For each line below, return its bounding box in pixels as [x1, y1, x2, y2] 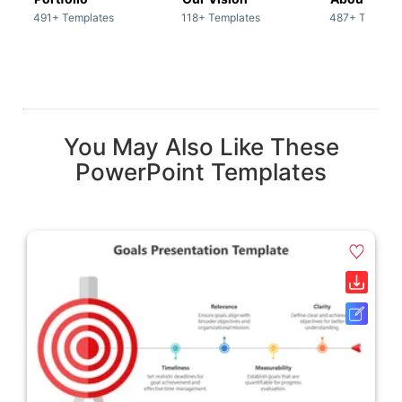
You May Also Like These [63, 133, 339, 162]
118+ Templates [181, 11, 260, 25]
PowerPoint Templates [75, 158, 327, 187]
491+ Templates [33, 11, 114, 25]
